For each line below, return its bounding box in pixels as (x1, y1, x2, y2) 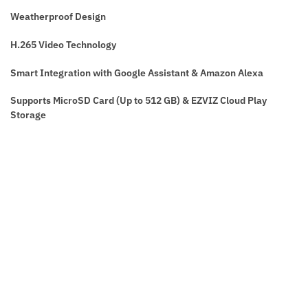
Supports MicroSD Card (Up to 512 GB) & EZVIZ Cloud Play (10, 94, 267, 107)
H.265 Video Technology (10, 38, 116, 51)
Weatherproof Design (10, 10, 106, 23)
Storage (10, 109, 46, 122)
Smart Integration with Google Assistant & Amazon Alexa (10, 66, 263, 79)
